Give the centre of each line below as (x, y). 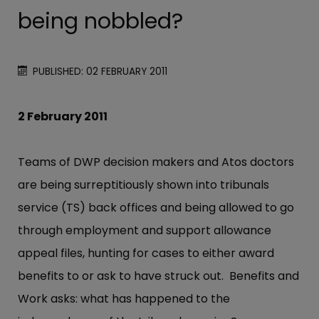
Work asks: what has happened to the (124, 299)
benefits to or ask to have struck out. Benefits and (158, 276)
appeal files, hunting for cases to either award (146, 253)
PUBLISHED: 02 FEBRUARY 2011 (100, 72)
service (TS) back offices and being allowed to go (156, 208)
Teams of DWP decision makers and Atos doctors (156, 162)
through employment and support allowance (145, 231)
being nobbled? (100, 21)
